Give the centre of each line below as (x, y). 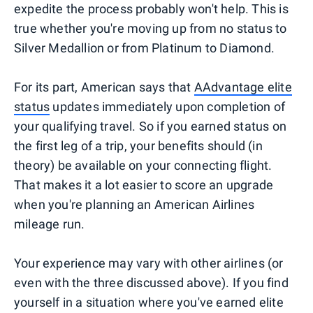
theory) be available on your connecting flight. (143, 166)
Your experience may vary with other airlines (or (149, 263)
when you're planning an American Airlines (134, 205)
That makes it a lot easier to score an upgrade (144, 185)
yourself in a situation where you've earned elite (149, 303)
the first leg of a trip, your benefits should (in (138, 146)
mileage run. (50, 224)
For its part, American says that (104, 87)
